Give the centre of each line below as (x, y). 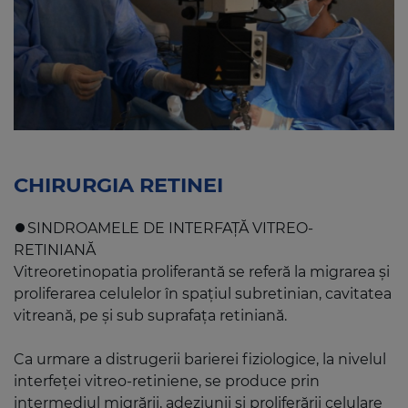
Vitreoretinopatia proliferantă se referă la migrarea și (202, 272)
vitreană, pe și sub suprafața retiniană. (150, 316)
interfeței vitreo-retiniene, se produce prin (167, 382)
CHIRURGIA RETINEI (118, 185)
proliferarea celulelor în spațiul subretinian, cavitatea (203, 294)
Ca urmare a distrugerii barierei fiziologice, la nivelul (200, 360)
